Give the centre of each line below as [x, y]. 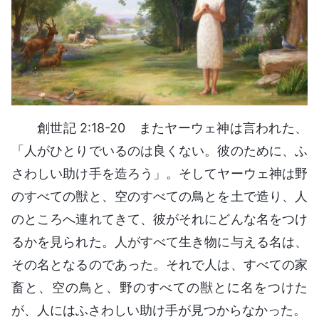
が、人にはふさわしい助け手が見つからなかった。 [159, 310]
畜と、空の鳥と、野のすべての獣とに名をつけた [159, 287]
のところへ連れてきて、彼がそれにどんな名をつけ [159, 219]
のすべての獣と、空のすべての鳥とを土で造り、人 [159, 196]
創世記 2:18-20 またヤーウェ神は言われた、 [172, 127]
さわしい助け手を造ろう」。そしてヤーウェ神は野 [159, 173]
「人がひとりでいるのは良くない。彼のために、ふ [159, 150]
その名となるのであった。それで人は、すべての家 [159, 264]
